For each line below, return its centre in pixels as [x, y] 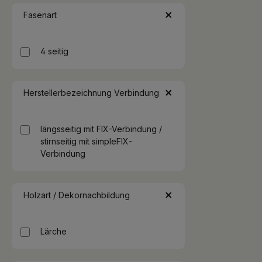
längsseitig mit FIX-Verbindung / [101, 129]
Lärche [54, 231]
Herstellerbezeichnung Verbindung [91, 93]
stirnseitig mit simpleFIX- [86, 141]
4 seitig [54, 51]
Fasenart [40, 15]
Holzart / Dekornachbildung [77, 195]
